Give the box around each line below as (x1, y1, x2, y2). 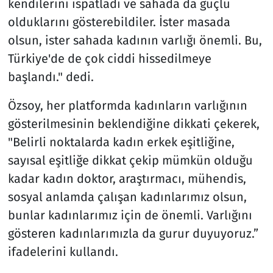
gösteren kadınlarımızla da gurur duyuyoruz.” (7, 226, 258, 241)
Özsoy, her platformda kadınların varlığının (7, 98, 247, 113)
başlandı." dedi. (7, 69, 94, 85)
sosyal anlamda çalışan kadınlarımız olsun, (7, 190, 247, 205)
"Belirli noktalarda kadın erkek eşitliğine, (7, 135, 235, 150)
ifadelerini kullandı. (7, 244, 118, 260)
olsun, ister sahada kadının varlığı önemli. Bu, (7, 33, 262, 48)
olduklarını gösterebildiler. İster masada (7, 15, 230, 30)
